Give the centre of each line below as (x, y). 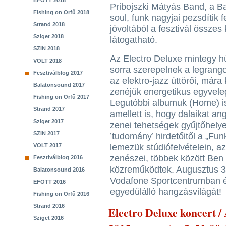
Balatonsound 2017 (59, 85)
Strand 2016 (49, 206)
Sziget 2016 (48, 218)
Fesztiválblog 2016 (58, 157)
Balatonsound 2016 (59, 169)
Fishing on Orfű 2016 (61, 194)
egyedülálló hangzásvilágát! (166, 192)
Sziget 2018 (48, 36)
